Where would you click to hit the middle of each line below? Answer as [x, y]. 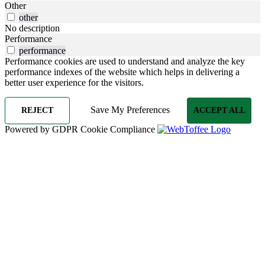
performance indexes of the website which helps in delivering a [122, 72]
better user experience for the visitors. [74, 82]
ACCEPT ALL [219, 110]
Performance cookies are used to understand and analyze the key [125, 61]
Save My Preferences [130, 109]
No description [32, 28]
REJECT [37, 110]
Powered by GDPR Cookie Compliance [81, 129]
